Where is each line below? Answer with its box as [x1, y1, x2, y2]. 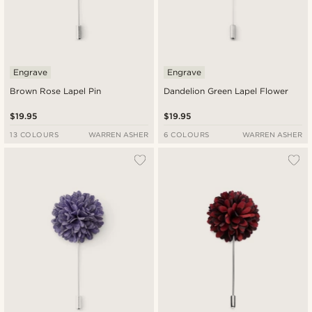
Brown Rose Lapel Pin [10, 85, 102, 96]
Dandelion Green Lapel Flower [164, 85, 289, 96]
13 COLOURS [10, 130, 59, 139]
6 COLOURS [164, 130, 210, 139]
